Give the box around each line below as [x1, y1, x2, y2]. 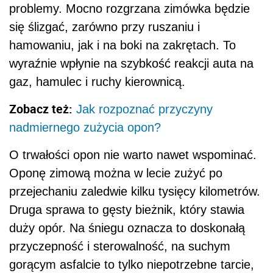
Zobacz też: [9, 101, 73, 118]
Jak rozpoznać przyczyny [76, 102, 213, 116]
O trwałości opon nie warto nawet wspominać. [9, 148, 257, 162]
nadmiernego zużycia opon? [9, 121, 161, 135]
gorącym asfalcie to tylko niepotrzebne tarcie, [9, 258, 254, 272]
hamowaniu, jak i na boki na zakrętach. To [9, 38, 236, 52]
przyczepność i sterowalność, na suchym [9, 239, 230, 253]
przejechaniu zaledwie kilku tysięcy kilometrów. [9, 185, 260, 199]
